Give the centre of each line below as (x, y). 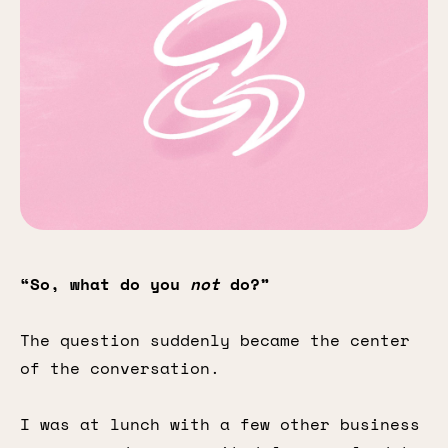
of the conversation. (120, 368)
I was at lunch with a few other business (220, 424)
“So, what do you (105, 284)
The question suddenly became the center (215, 340)
